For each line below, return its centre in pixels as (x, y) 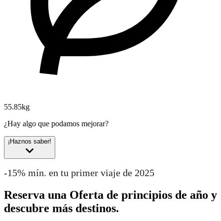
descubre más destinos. (61, 208)
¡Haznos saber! (30, 142)
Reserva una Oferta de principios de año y (110, 195)
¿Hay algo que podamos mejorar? (56, 124)
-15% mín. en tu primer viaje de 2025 (79, 172)
